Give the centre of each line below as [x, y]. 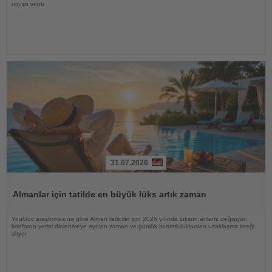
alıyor [19, 234]
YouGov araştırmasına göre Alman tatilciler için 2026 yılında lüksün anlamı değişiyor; [129, 219]
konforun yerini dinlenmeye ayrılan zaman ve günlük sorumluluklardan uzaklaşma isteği [133, 226]
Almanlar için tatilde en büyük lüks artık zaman [110, 195]
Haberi [19, 177]
